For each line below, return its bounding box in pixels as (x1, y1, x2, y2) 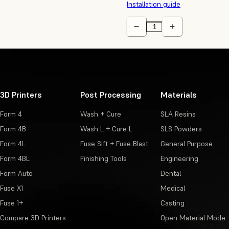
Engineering (160, 154, 198, 164)
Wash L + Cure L (80, 124, 132, 134)
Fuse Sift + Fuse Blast (80, 139, 148, 149)
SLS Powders (160, 124, 202, 134)
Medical (160, 184, 185, 193)
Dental (160, 169, 181, 178)
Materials (160, 89, 197, 100)
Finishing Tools (80, 154, 127, 164)
